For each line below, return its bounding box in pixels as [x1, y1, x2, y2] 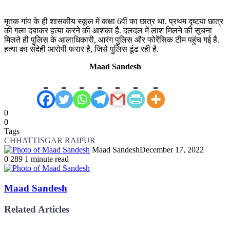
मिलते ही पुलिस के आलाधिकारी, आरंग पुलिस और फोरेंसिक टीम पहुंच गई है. [4, 35, 219, 45]
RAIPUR [65, 136, 95, 145]
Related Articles [4, 203, 69, 215]
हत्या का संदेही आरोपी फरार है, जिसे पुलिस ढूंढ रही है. [4, 45, 159, 54]
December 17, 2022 [140, 145, 204, 155]
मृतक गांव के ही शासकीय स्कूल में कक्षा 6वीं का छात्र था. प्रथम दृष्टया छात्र [4, 17, 223, 26]
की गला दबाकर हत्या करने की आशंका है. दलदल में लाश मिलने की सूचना [4, 26, 212, 35]
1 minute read [25, 155, 69, 164]
